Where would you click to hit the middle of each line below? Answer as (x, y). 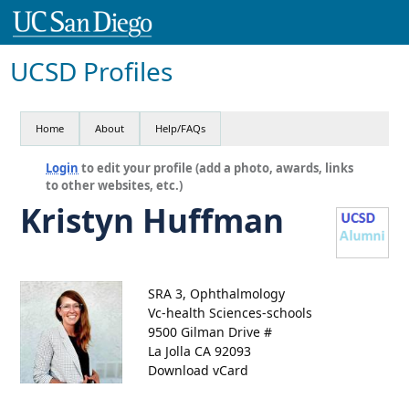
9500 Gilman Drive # (210, 331)
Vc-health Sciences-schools (231, 312)
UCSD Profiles (92, 71)
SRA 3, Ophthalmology (217, 293)
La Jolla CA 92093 (200, 351)
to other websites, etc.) (115, 185)
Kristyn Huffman (152, 220)
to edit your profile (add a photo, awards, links (216, 168)
